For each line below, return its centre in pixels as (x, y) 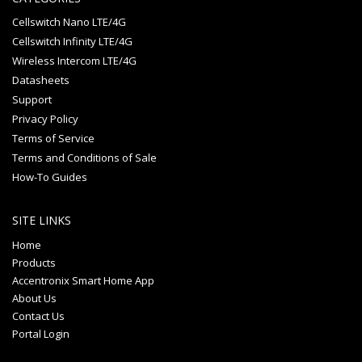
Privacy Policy (45, 119)
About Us (34, 299)
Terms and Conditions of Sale (84, 158)
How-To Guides (50, 177)
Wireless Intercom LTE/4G (74, 61)
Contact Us (38, 316)
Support (32, 100)
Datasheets (41, 80)
